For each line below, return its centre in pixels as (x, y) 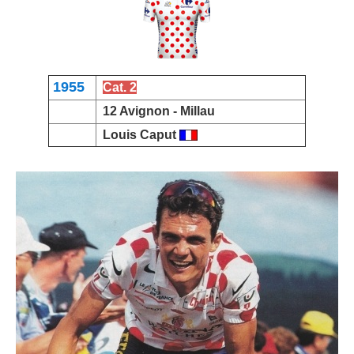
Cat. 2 (120, 87)
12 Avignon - (141, 111)
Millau (198, 111)
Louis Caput (139, 134)
